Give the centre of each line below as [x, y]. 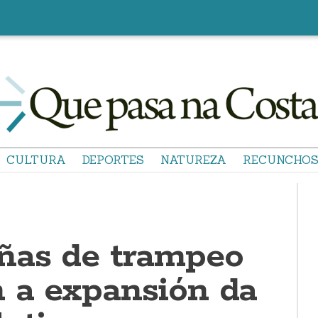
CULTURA [36, 160]
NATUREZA [193, 160]
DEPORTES [113, 160]
